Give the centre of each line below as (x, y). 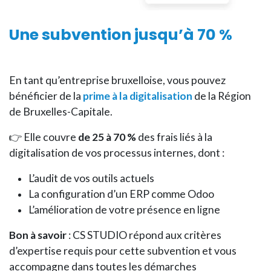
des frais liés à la (174, 137)
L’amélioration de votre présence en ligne (124, 210)
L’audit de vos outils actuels (91, 178)
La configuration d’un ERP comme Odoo (121, 194)
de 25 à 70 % (107, 137)
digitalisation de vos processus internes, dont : (117, 153)
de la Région (222, 96)
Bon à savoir (38, 235)
